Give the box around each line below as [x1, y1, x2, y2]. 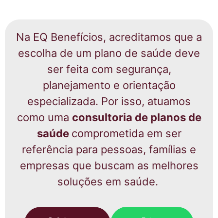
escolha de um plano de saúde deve [18, 47, 200, 60]
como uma [17, 111, 72, 124]
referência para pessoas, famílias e [22, 143, 196, 156]
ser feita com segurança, [47, 63, 171, 76]
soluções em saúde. [57, 175, 161, 188]
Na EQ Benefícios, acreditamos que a [16, 31, 202, 44]
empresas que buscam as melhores [19, 159, 199, 172]
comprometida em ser [71, 127, 182, 140]
